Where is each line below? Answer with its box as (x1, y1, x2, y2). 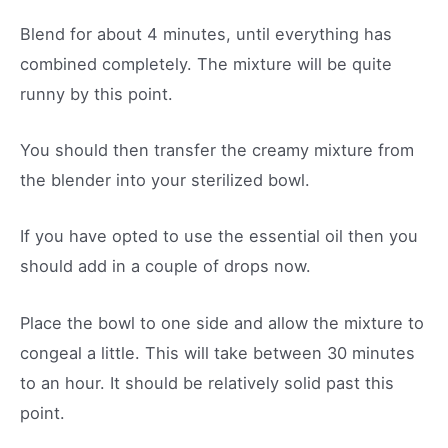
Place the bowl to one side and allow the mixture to (20, 312, 424, 333)
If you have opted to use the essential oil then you (20, 226, 418, 247)
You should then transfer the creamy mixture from (20, 140, 414, 160)
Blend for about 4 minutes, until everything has (20, 23, 392, 44)
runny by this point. (20, 83, 178, 104)
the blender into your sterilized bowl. (20, 170, 310, 190)
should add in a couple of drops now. (20, 256, 316, 277)
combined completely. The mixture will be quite (20, 53, 392, 74)
